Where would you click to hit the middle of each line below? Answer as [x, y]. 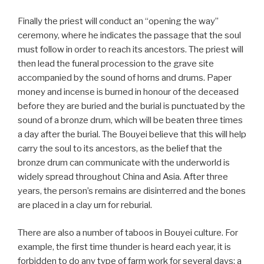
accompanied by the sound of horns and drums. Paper [125, 78]
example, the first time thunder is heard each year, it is [124, 247]
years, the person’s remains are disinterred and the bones [132, 191]
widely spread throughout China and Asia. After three [123, 177]
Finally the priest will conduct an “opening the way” [118, 22]
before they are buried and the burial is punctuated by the [131, 106]
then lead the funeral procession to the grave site [116, 64]
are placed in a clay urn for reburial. [85, 205]
